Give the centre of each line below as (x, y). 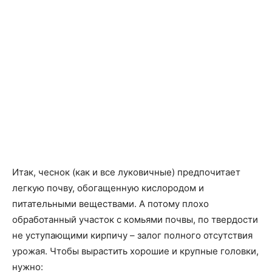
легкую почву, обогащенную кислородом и (108, 188)
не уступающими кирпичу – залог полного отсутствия (132, 235)
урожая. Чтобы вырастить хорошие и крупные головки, (135, 251)
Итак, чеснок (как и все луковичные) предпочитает (126, 172)
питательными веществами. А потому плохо (110, 204)
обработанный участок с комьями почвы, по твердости (135, 219)
